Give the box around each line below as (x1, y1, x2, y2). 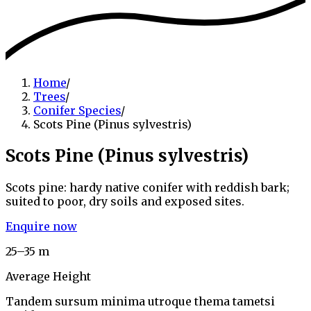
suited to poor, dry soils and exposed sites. (6, 194, 244, 208)
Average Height (6, 269, 91, 283)
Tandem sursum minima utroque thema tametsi (6, 294, 275, 308)
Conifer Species (33, 103, 121, 117)
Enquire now (6, 219, 77, 233)
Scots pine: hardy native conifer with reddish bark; (6, 180, 289, 194)
